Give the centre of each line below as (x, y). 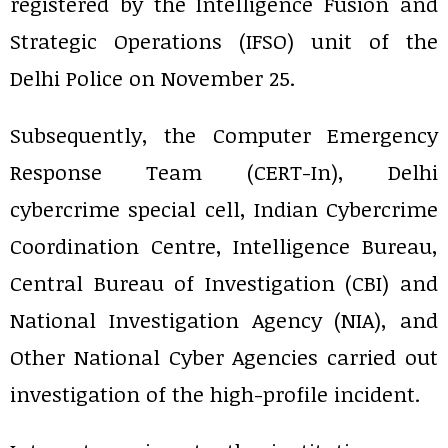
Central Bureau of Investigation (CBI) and (224, 282)
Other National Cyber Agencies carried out (224, 356)
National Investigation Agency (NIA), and (224, 319)
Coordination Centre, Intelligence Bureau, (224, 245)
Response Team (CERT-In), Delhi (224, 171)
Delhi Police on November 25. (152, 77)
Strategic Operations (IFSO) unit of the (224, 40)
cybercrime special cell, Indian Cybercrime (224, 208)
